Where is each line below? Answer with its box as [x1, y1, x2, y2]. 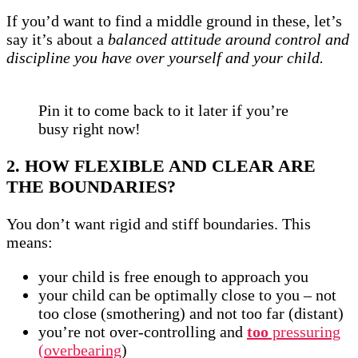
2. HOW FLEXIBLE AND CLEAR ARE [6, 156, 316, 177]
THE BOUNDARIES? [6, 177, 176, 197]
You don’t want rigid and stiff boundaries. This [6, 215, 311, 233]
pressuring [268, 323, 340, 341]
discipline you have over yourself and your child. [6, 49, 324, 67]
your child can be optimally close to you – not [38, 286, 336, 304]
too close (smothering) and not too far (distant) [38, 304, 344, 323]
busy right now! [38, 120, 141, 138]
